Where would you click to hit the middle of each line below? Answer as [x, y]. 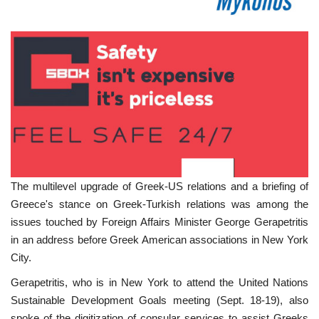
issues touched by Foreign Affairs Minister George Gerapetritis [159, 221]
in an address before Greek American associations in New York [159, 239]
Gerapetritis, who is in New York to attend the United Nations [159, 282]
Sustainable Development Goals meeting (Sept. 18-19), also [159, 300]
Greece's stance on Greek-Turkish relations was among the [159, 204]
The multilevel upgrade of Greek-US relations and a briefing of [159, 186]
